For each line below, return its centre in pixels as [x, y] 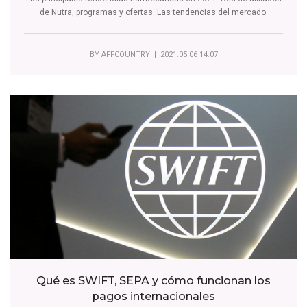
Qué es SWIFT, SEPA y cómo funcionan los [153, 281]
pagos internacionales [153, 297]
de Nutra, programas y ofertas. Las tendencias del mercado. [153, 12]
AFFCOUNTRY [125, 54]
